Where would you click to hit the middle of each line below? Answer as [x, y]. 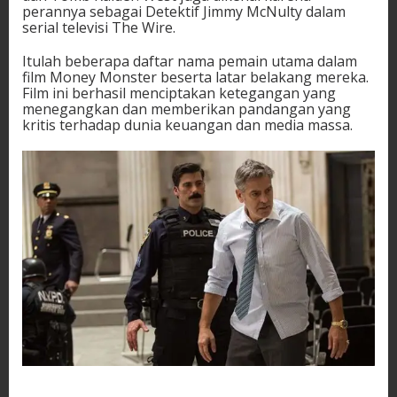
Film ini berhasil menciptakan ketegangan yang [179, 93]
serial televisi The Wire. [99, 28]
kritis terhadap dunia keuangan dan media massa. [187, 125]
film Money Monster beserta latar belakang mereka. [195, 78]
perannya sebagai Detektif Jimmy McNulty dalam [184, 12]
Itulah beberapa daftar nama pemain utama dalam [190, 62]
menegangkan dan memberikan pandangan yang [187, 109]
